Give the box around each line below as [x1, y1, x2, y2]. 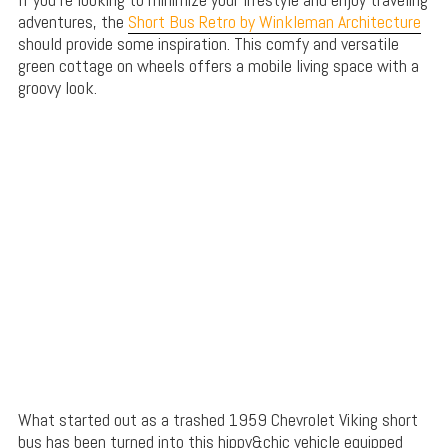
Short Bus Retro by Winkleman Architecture [127, 9, 421, 33]
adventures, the [17, 9, 128, 33]
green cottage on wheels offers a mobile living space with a [17, 53, 419, 77]
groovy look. [17, 75, 97, 99]
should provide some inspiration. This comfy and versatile [17, 31, 399, 55]
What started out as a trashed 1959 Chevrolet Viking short [17, 407, 418, 431]
